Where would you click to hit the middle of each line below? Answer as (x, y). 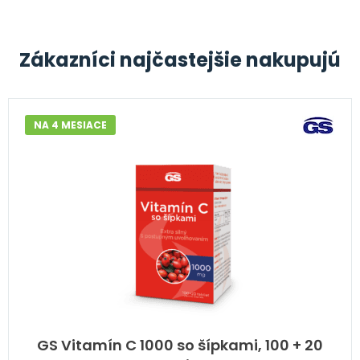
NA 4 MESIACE (70, 125)
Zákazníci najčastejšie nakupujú (180, 60)
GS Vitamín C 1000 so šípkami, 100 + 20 (180, 346)
